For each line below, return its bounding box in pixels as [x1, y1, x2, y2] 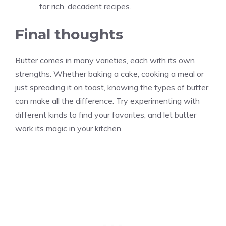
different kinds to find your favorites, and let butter [15, 109, 196, 120]
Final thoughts [15, 25, 123, 43]
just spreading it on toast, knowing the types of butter [15, 82, 208, 92]
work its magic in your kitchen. [15, 123, 123, 133]
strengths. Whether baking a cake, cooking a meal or [15, 68, 204, 79]
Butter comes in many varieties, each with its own [15, 54, 195, 65]
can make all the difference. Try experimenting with [15, 95, 200, 106]
